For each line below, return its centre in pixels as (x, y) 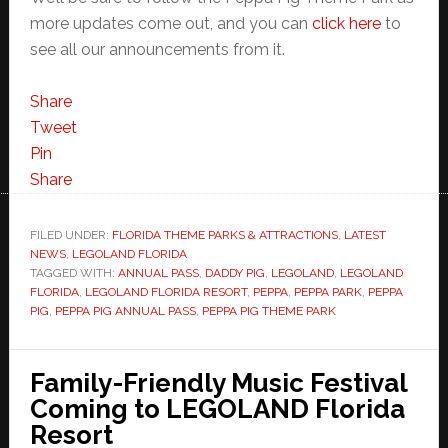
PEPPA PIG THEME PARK (268, 310)
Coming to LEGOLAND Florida (217, 408)
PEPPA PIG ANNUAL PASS (125, 310)
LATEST (364, 234)
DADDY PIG (234, 272)
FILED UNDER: (70, 234)
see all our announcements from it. (157, 49)
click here (346, 23)
